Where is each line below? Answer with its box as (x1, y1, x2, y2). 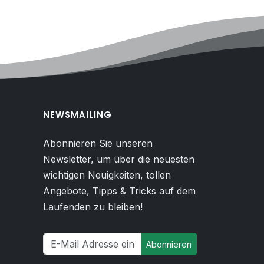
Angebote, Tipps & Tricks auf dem (43, 185, 196, 197)
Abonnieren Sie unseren (43, 137, 153, 149)
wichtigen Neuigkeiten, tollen (43, 169, 171, 181)
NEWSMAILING (43, 108, 112, 121)
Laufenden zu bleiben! (43, 201, 143, 213)
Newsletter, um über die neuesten (43, 153, 194, 165)
